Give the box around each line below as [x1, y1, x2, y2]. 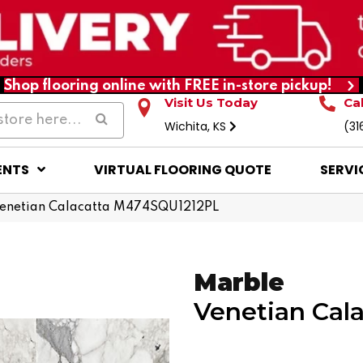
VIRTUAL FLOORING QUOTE [93, 160, 271, 179]
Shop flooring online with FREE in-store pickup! [4, 78, 332, 93]
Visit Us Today [164, 94, 258, 110]
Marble [194, 267, 284, 297]
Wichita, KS [164, 117, 230, 135]
